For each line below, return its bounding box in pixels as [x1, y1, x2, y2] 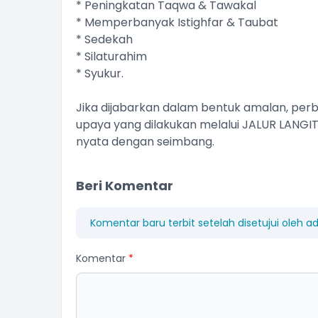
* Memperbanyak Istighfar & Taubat [76, 14, 278, 31]
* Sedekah [76, 31, 133, 48]
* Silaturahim [76, 48, 147, 65]
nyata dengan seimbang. [76, 133, 214, 150]
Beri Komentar [76, 177, 173, 194]
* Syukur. [76, 65, 124, 82]
